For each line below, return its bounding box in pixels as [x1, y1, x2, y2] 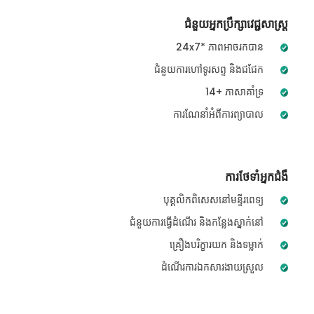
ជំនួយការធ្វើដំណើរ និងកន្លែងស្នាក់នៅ [130, 214, 267, 229]
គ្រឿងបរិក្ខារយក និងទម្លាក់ [170, 237, 267, 252]
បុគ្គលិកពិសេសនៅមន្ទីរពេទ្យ [163, 192, 267, 207]
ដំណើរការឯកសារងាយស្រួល [161, 259, 267, 274]
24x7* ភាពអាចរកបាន [176, 39, 267, 54]
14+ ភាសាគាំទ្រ [205, 84, 267, 99]
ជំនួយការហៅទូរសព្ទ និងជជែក [154, 62, 267, 76]
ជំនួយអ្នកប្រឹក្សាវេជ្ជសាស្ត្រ [184, 15, 289, 32]
